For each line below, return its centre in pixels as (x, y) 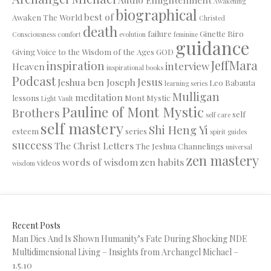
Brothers (36, 113)
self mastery (82, 128)
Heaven (28, 66)
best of (99, 16)
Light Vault (57, 98)
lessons (26, 97)
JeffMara (234, 65)
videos (49, 162)
